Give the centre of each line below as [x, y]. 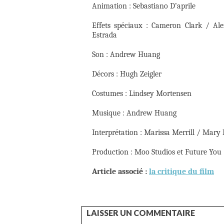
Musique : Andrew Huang [134, 113]
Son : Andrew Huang [126, 55]
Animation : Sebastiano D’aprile [144, 6]
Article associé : [120, 172]
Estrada [104, 35]
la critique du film [181, 172]
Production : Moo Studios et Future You [157, 152]
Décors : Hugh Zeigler [127, 74]
